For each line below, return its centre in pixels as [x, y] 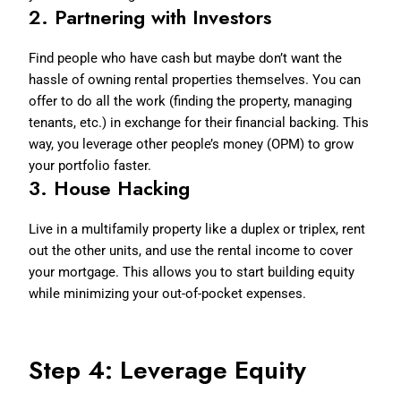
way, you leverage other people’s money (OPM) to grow [192, 144]
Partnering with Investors [163, 17]
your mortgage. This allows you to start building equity [192, 272]
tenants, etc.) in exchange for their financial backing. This [199, 122]
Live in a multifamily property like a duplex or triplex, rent [197, 229]
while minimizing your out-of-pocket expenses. [168, 293]
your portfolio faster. [90, 165]
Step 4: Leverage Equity [168, 370]
